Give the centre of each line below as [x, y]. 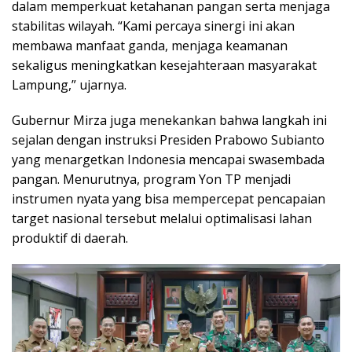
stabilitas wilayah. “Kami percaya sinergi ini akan [153, 26]
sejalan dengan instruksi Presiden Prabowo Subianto [168, 139]
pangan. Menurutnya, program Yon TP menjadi [151, 179]
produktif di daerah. [70, 238]
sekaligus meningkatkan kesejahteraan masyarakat [164, 65]
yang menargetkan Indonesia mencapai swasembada [168, 159]
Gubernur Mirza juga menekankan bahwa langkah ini [169, 120]
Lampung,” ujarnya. [69, 84]
